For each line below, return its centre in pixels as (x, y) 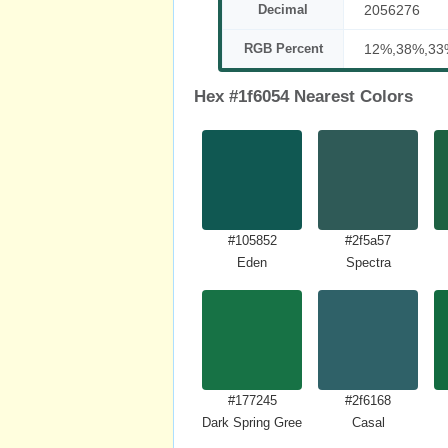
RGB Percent (283, 48)
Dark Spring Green (255, 422)
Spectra (368, 262)
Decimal (283, 9)
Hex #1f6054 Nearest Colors (303, 96)
